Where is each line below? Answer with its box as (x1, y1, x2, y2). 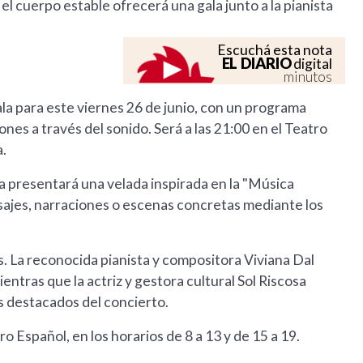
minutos (284, 68, 333, 86)
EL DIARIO (221, 54, 292, 73)
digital (291, 55, 333, 73)
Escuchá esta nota (217, 41, 333, 59)
